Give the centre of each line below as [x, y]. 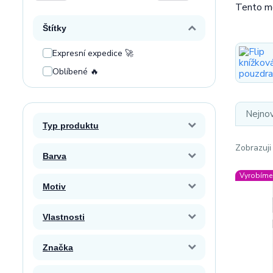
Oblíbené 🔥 [76, 72]
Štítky [55, 28]
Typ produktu [71, 126]
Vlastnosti [64, 217]
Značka [58, 247]
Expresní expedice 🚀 [93, 53]
